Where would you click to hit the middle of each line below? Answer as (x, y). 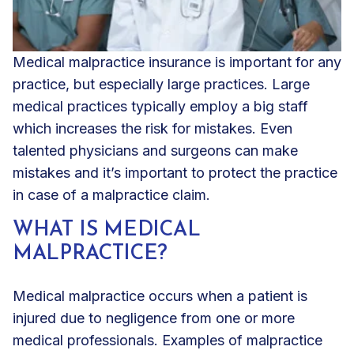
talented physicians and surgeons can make (155, 150)
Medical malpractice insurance (112, 62)
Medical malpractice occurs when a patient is (160, 296)
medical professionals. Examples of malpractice (168, 340)
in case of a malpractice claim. (111, 194)
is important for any (276, 62)
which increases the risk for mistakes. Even (153, 128)
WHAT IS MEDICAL (107, 230)
